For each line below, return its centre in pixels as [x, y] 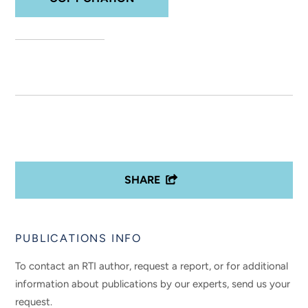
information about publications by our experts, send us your [153, 284]
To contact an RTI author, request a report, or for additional [152, 266]
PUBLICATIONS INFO [79, 238]
